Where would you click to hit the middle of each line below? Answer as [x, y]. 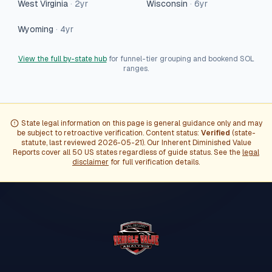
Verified [215, 133]
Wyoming [36, 29]
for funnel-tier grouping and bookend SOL [181, 59]
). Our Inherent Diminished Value [196, 143]
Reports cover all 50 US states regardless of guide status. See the [127, 152]
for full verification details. [155, 162]
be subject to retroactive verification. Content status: [109, 133]
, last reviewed [72, 143]
